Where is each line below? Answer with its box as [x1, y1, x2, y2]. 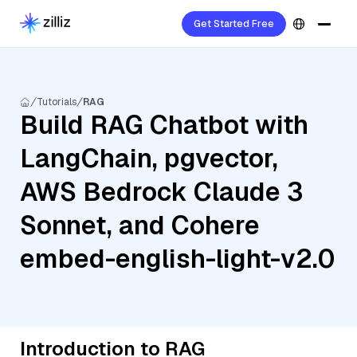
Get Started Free [194, 18, 274, 30]
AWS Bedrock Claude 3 [20, 175, 303, 208]
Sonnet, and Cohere [20, 209, 260, 241]
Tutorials [37, 96, 76, 108]
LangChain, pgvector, [20, 142, 278, 175]
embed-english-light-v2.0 [20, 242, 335, 275]
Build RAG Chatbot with [20, 108, 308, 141]
